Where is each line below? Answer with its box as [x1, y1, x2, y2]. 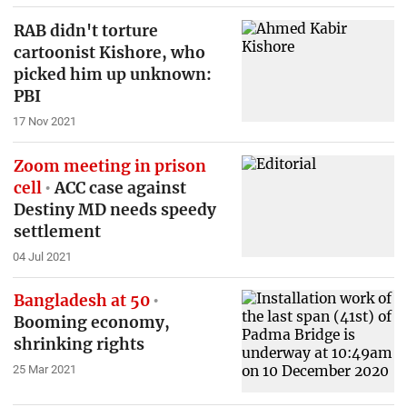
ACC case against [51, 177, 187, 198]
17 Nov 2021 [12, 114, 76, 129]
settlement [13, 221, 101, 242]
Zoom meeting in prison [13, 155, 206, 176]
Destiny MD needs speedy [13, 199, 216, 220]
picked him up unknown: [13, 65, 212, 85]
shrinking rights [13, 334, 144, 355]
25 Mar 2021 [12, 362, 76, 377]
